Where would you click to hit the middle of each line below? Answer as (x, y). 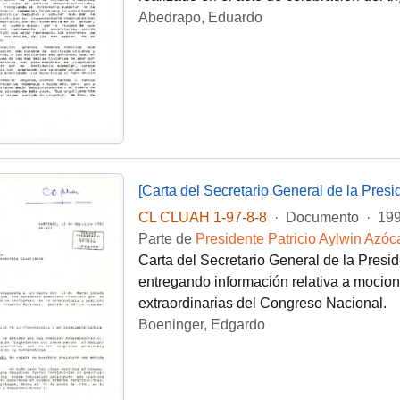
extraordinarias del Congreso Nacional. (262, 304)
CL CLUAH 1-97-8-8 (202, 218)
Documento (322, 218)
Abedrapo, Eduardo (200, 17)
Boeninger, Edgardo (201, 325)
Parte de (167, 239)
